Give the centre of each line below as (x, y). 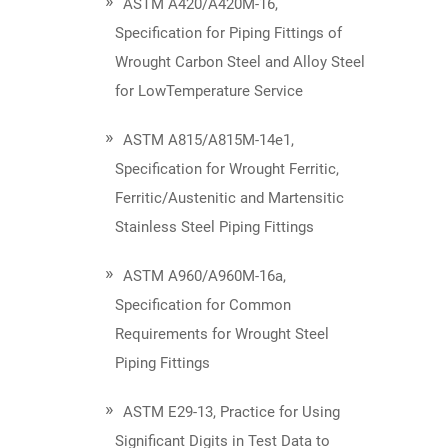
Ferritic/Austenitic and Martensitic (229, 198)
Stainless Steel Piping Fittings (214, 227)
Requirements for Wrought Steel (222, 334)
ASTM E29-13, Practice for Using (231, 412)
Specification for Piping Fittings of (228, 33)
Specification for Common (203, 305)
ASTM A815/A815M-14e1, (208, 140)
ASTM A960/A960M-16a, (204, 276)
